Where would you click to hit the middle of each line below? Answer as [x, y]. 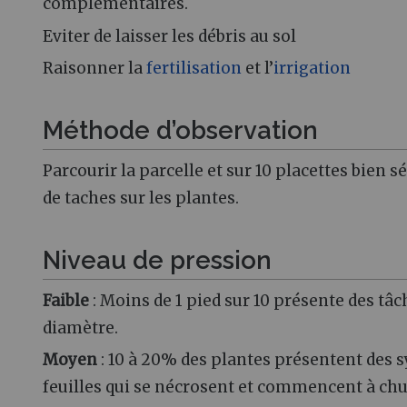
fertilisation [194, 68]
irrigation [312, 68]
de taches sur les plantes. [141, 198]
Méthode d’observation [180, 130]
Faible [68, 301]
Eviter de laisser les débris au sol [169, 36]
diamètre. [80, 328]
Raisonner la [94, 68]
